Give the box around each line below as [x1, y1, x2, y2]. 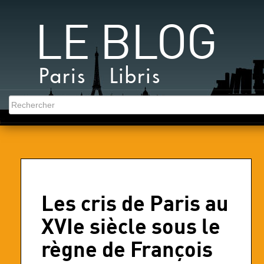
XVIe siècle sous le [41, 212, 220, 239]
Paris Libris [39, 65, 161, 88]
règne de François [41, 235, 213, 262]
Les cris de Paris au [41, 189, 229, 216]
